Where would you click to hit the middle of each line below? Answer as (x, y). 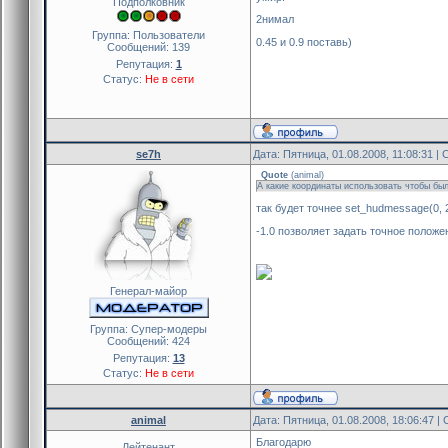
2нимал (275, 19)
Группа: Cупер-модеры (148, 328)
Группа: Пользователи (148, 34)
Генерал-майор (148, 290)
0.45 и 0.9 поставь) (304, 41)
